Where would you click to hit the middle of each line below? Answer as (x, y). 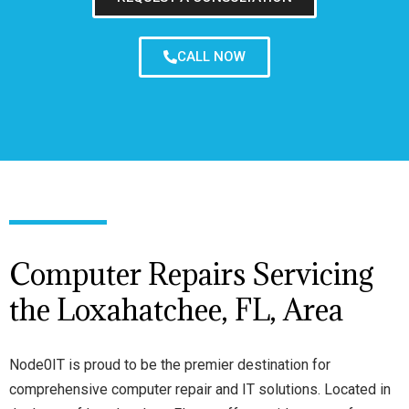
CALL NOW (211, 57)
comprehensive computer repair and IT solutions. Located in (200, 389)
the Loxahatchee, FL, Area (176, 310)
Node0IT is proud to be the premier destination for (170, 365)
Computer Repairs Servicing (192, 274)
